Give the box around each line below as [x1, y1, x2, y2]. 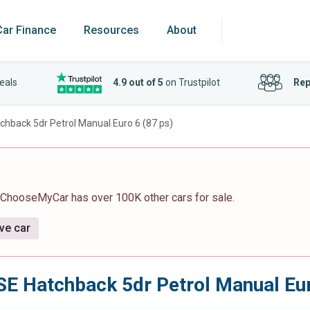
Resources [84, 24, 139, 37]
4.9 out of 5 [112, 77, 163, 88]
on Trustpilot [163, 77, 220, 88]
